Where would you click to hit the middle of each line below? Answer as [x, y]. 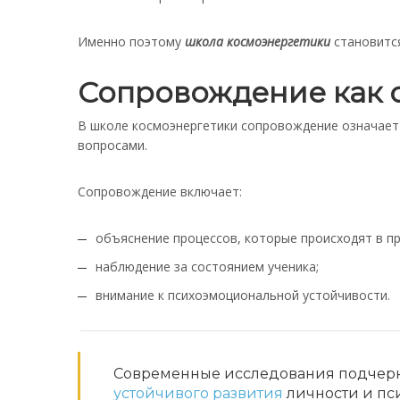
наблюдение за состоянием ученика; [207, 267]
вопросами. [112, 145]
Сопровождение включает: [160, 192]
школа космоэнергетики [258, 42]
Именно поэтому [131, 42]
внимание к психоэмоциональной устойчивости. [243, 295]
